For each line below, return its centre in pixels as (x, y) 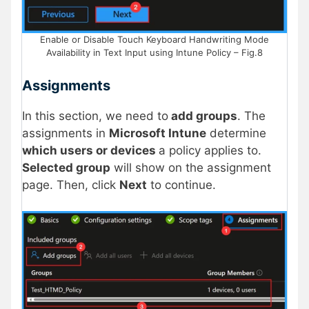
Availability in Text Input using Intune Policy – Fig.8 (154, 53)
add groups (203, 116)
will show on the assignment (191, 167)
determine (236, 133)
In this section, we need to (95, 116)
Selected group (66, 167)
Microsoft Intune (158, 133)
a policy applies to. (210, 150)
